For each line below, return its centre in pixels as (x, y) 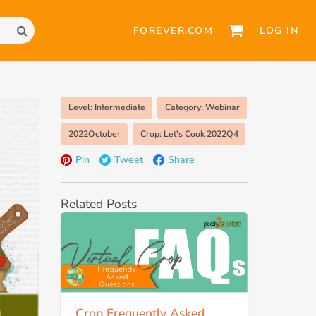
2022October (94, 134)
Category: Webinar (202, 107)
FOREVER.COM (173, 30)
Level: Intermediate (107, 107)
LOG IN (279, 30)
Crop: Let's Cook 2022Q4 (189, 134)
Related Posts (99, 203)
